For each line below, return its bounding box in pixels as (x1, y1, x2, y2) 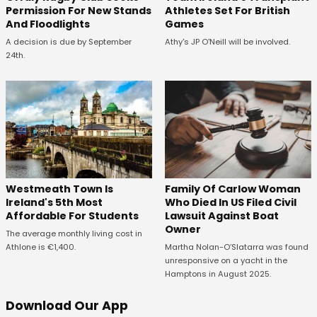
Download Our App (6, 297, 128, 315)
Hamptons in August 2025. (164, 268, 271, 280)
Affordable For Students (6, 208, 139, 223)
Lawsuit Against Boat (164, 209, 279, 224)
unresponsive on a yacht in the (164, 255, 287, 267)
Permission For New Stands (6, 3, 151, 18)
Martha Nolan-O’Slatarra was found (164, 241, 309, 253)
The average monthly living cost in (6, 227, 142, 239)
